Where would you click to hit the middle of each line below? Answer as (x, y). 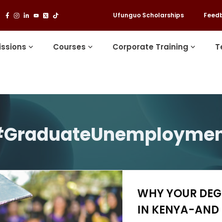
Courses (70, 47)
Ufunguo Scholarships (148, 15)
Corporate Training (151, 47)
